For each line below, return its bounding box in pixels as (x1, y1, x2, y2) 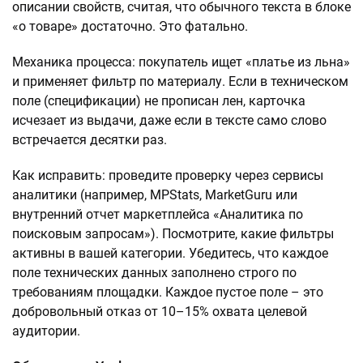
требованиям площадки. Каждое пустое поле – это (12, 284, 323, 300)
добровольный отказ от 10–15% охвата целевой (12, 303, 307, 319)
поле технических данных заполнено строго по (12, 264, 297, 280)
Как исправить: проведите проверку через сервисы (12, 167, 323, 183)
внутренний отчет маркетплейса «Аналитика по (12, 206, 303, 222)
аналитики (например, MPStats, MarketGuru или (12, 186, 297, 203)
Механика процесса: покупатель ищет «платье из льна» (12, 53, 350, 70)
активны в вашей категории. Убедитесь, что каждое (12, 245, 328, 261)
